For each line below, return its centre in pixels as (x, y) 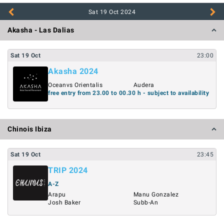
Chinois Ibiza (30, 129)
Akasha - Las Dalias (41, 30)
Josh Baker (64, 202)
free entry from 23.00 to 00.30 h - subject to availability (128, 93)
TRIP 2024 (68, 170)
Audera (144, 85)
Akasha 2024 (73, 71)
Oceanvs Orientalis (75, 85)
